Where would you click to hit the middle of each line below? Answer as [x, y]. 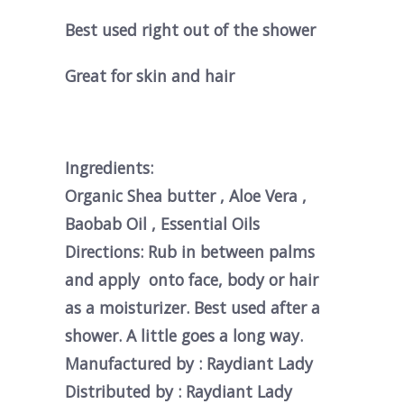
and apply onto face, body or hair [192, 279]
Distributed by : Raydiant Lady [179, 391]
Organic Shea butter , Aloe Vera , [186, 195]
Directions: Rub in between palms [190, 251]
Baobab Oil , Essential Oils [163, 223]
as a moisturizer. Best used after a [193, 307]
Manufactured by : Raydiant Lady [189, 363]
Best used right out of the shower [191, 29]
